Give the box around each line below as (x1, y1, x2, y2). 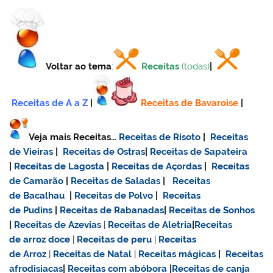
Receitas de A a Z (12, 97, 88, 109)
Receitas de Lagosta (14, 161, 105, 172)
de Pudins (9, 205, 53, 216)
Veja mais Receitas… (29, 132, 119, 143)
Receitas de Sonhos (169, 205, 255, 216)
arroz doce (23, 234, 71, 246)
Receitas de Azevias (14, 219, 102, 231)
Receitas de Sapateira (150, 146, 248, 158)
